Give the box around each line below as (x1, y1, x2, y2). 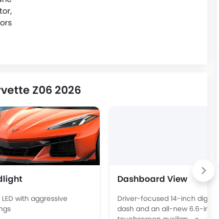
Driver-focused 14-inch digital (117, 193, 218, 203)
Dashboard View (117, 173, 187, 185)
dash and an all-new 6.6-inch (117, 203, 218, 214)
